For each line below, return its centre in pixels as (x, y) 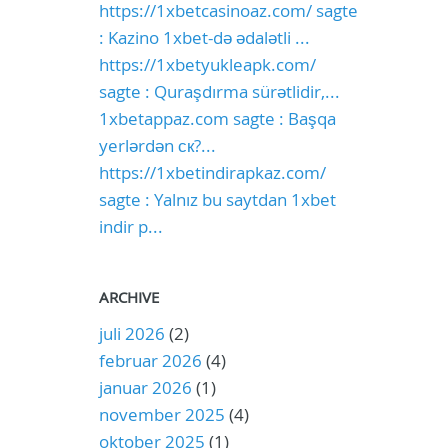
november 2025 (161, 414)
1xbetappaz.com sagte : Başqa (217, 118)
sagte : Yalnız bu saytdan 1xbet (217, 199)
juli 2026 (131, 333)
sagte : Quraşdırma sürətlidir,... (219, 91)
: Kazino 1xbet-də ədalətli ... (204, 37)
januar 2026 (145, 387)
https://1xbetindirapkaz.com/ (212, 172)
